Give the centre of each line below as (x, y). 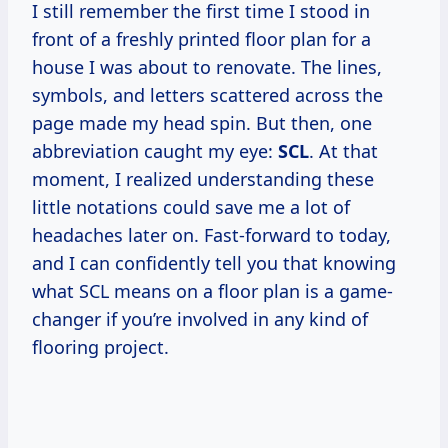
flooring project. (100, 347)
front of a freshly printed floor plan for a (201, 39)
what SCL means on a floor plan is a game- (212, 291)
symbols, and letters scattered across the (207, 95)
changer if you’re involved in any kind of (200, 319)
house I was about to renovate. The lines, (207, 67)
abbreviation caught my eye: (155, 151)
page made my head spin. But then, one (202, 123)
